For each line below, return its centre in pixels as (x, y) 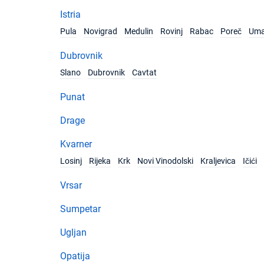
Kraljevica (218, 161)
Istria (70, 14)
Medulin (139, 31)
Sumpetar (80, 209)
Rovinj (171, 31)
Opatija (75, 256)
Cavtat (144, 72)
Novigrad (100, 31)
